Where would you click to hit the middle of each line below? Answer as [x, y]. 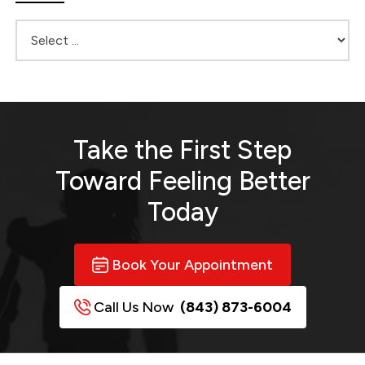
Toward [101, 180]
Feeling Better [229, 180]
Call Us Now [135, 307]
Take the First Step [182, 150]
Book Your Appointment [192, 264]
